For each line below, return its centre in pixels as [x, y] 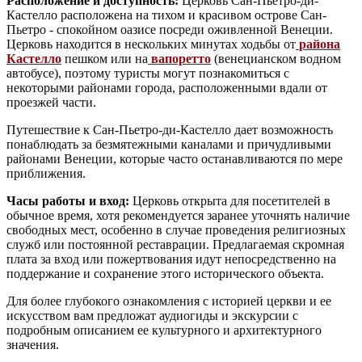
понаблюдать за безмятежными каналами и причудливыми [169, 145]
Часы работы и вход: [68, 201]
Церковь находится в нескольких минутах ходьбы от [151, 44]
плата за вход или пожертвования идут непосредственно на [171, 259]
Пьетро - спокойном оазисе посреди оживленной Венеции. [170, 30]
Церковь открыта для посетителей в [230, 201]
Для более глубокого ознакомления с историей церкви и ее [169, 301]
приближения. [46, 174]
